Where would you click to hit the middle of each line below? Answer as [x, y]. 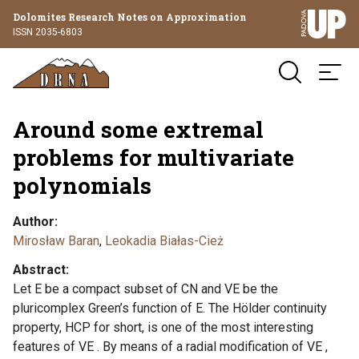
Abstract [39, 270]
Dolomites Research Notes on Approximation [130, 16]
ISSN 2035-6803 [48, 32]
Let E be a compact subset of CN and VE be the [145, 289]
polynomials [82, 186]
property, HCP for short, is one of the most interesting [163, 327]
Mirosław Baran [56, 241]
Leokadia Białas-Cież [164, 241]
